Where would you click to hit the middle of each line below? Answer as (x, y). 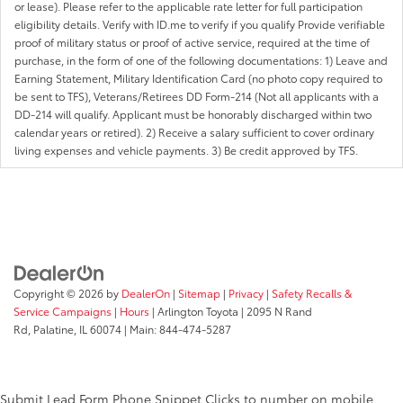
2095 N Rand (278, 310)
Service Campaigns (63, 310)
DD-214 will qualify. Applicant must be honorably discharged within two (193, 114)
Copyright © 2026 (60, 292)
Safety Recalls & (312, 292)
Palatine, (54, 328)
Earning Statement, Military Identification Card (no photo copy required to (198, 78)
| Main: (140, 328)
